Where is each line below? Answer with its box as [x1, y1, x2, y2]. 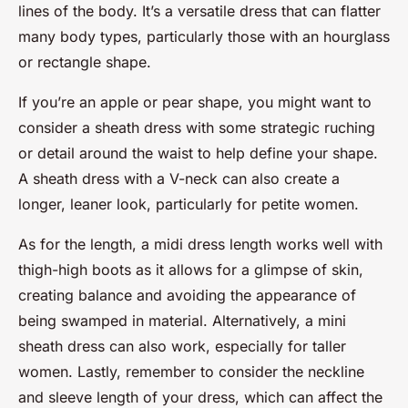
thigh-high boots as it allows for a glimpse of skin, [18, 260, 363, 279]
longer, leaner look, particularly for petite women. [18, 194, 359, 213]
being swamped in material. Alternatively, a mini [18, 311, 346, 330]
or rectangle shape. [18, 52, 151, 71]
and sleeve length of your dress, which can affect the [18, 387, 382, 406]
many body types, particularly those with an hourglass [18, 26, 390, 46]
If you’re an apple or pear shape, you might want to [18, 92, 372, 111]
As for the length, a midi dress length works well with [18, 234, 382, 253]
